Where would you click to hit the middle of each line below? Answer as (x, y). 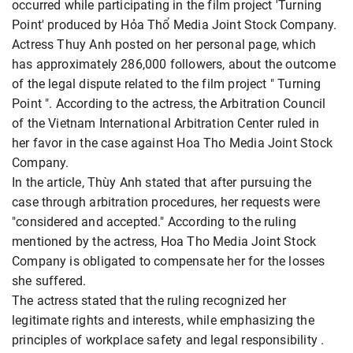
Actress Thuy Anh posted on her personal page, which (164, 44)
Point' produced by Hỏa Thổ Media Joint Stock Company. (175, 24)
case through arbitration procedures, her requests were (166, 202)
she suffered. (49, 281)
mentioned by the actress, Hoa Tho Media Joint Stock (164, 241)
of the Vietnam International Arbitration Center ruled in (166, 123)
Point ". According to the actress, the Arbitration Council (169, 103)
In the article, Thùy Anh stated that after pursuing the (162, 182)
